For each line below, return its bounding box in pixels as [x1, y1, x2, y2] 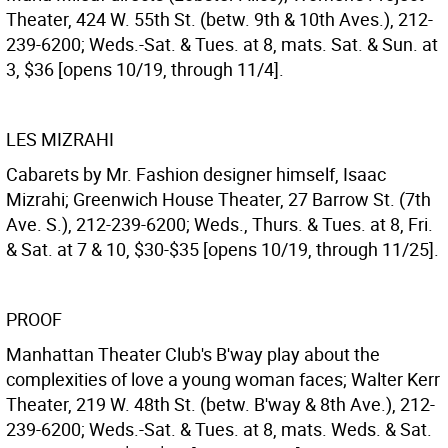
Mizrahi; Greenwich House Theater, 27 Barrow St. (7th [6, 187, 431, 211]
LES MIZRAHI [6, 127, 114, 151]
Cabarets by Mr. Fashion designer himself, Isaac [6, 162, 386, 186]
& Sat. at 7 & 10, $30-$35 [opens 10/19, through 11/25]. [6, 237, 439, 261]
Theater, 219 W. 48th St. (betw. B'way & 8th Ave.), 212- [6, 392, 435, 416]
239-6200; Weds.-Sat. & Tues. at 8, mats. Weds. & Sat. [6, 417, 432, 441]
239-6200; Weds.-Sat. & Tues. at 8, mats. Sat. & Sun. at [6, 32, 438, 56]
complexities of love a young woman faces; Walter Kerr [6, 367, 440, 391]
